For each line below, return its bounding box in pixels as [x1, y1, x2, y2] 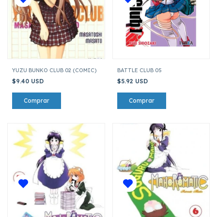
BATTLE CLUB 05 [117, 66, 162, 74]
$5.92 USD [117, 77, 150, 85]
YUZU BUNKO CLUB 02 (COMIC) [12, 66, 96, 74]
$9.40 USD [12, 77, 46, 85]
